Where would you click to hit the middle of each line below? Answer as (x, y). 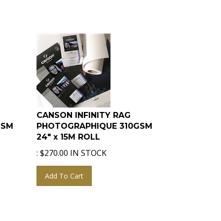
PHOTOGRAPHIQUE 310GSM (95, 122)
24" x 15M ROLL (69, 132)
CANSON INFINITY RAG (84, 111)
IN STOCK (88, 148)
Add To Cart (64, 171)
